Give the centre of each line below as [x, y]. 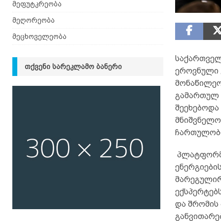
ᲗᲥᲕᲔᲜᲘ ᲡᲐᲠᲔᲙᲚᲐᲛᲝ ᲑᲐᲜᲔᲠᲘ [73, 67]
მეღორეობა [34, 20]
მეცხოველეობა [39, 37]
